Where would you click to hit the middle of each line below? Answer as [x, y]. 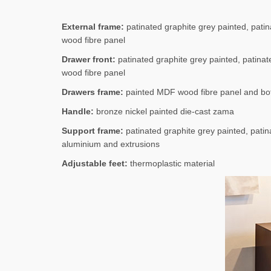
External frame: [93, 27]
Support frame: [93, 131]
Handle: [78, 111]
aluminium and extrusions [111, 144]
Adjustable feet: [95, 163]
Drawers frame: [93, 92]
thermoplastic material [171, 163]
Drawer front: [89, 59]
